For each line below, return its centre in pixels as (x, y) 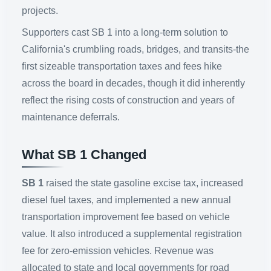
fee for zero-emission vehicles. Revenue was (118, 251)
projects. (40, 11)
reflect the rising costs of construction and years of (128, 100)
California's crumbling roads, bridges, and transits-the (135, 49)
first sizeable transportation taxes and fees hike (122, 66)
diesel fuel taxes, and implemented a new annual (126, 200)
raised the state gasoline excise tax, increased (145, 183)
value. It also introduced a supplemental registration (132, 234)
